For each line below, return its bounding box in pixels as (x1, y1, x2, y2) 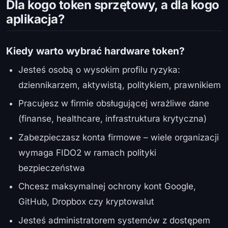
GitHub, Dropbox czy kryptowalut (18, 196, 154, 207)
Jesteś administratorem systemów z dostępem (18, 215, 210, 225)
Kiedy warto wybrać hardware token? (6, 45, 185, 58)
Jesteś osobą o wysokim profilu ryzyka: (18, 65, 180, 75)
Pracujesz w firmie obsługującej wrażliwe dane (18, 98, 209, 109)
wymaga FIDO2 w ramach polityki (18, 147, 156, 158)
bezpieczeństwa (18, 162, 85, 173)
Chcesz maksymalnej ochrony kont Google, (18, 181, 196, 192)
